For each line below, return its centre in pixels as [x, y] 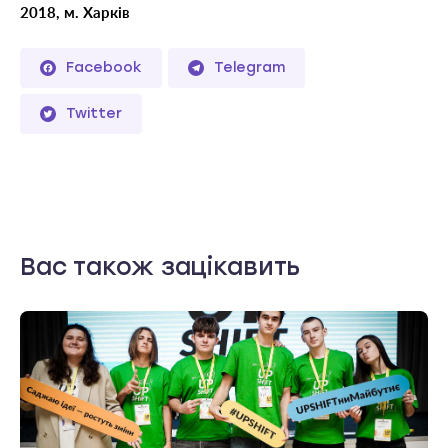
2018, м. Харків [75, 13]
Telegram [249, 67]
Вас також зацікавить [160, 266]
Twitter [94, 113]
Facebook [104, 67]
